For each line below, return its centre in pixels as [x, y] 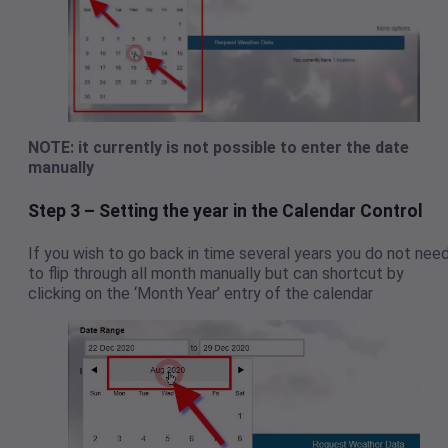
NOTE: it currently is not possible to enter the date [218, 147]
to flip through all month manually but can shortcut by [216, 274]
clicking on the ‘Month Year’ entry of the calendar [200, 294]
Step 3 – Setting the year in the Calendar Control [225, 211]
